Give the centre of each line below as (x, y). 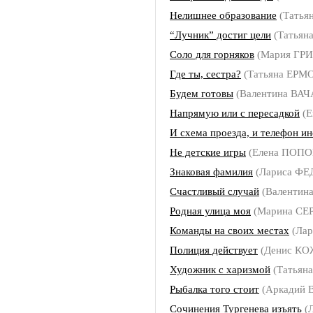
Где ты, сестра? (205, 74)
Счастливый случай (214, 191)
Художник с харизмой (220, 269)
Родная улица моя (210, 211)
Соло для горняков (212, 54)
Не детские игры (208, 152)
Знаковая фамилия (211, 172)
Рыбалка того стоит (214, 289)
